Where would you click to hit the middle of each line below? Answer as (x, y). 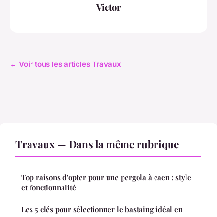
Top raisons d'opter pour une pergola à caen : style (106, 178)
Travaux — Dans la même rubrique (97, 144)
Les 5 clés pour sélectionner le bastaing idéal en (102, 209)
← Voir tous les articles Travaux (65, 64)
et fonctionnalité (49, 188)
